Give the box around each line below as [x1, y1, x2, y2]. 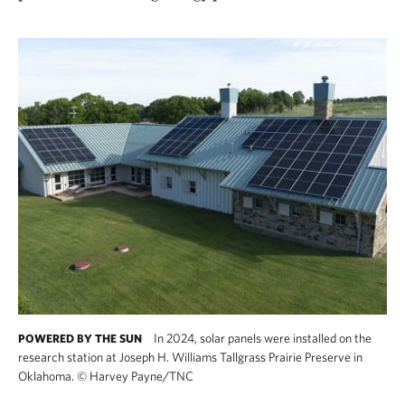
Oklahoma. [18, 369, 77, 383]
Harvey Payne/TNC [87, 369, 193, 383]
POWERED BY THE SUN [18, 332, 142, 345]
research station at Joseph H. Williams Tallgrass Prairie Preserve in [18, 350, 363, 364]
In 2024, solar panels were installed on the [151, 331, 372, 345]
